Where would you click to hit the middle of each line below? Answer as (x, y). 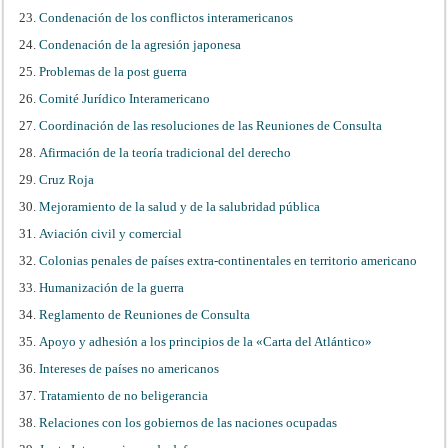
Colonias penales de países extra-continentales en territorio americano (228, 260)
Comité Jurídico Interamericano (125, 98)
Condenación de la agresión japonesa (140, 44)
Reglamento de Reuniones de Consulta (145, 314)
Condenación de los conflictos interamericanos (166, 17)
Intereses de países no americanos (129, 368)
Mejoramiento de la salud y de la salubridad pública (180, 206)
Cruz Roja (67, 179)
